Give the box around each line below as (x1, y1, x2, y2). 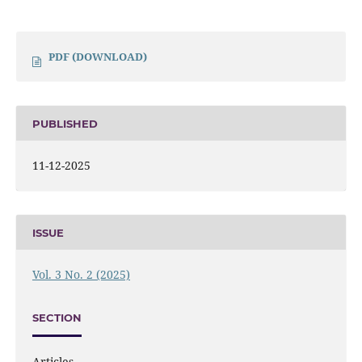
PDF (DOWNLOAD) (48, 49, 147, 65)
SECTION (32, 310, 82, 324)
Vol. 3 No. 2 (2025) (32, 267, 130, 283)
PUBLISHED (32, 116, 98, 130)
